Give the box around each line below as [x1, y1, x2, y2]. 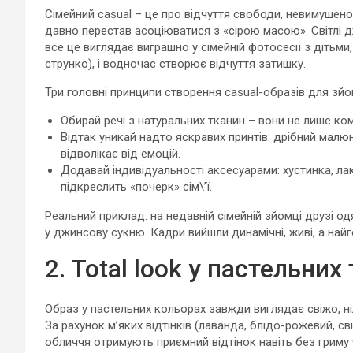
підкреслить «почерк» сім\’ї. [61, 180, 212, 194]
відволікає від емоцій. [61, 147, 180, 161]
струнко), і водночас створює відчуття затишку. [45, 57, 306, 71]
